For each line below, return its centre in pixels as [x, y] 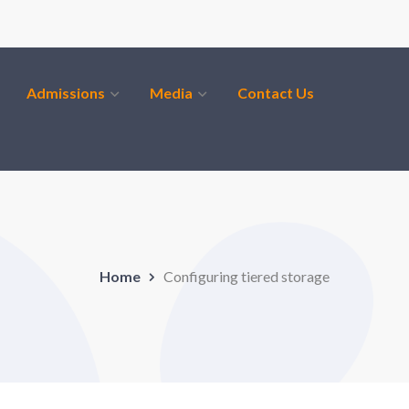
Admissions [66, 93]
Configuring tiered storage [246, 276]
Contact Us [276, 93]
